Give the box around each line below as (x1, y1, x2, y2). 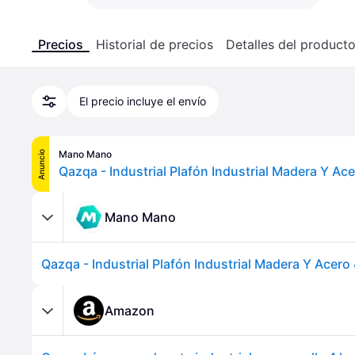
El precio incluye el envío (79, 94, 206, 108)
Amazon (105, 302, 155, 319)
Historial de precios (96, 36, 213, 52)
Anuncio (36, 148, 45, 180)
